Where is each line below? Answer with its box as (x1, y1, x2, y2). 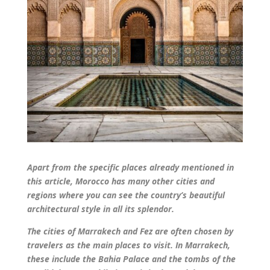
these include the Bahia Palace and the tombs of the (27, 253, 236, 265)
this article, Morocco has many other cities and (27, 175, 215, 187)
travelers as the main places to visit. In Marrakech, (27, 239, 230, 251)
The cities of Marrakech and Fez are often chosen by (27, 225, 233, 237)
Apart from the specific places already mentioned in (27, 162, 234, 174)
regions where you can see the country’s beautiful (27, 189, 225, 201)
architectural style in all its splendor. (27, 203, 174, 215)
